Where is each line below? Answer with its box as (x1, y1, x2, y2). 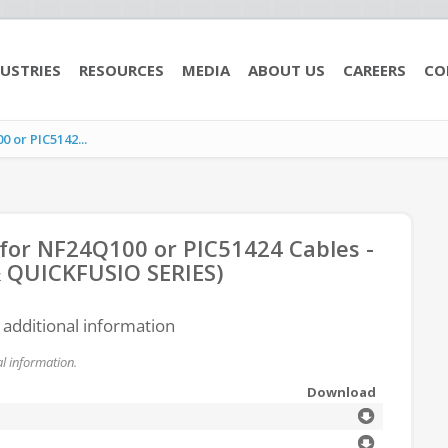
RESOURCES (79, 60, 164, 80)
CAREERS (343, 60, 406, 80)
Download (307, 383, 376, 401)
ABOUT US (248, 60, 325, 80)
